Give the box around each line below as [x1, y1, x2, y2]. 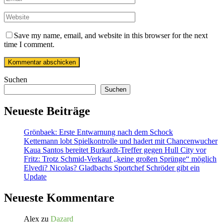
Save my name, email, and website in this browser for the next [14, 31, 208, 40]
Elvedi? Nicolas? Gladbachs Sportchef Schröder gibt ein [24, 164, 200, 172]
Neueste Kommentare [4, 191, 114, 205]
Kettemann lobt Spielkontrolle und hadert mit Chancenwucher [24, 137, 218, 146]
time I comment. [4, 40, 55, 49]
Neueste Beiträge [4, 105, 90, 118]
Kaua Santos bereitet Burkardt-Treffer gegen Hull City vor [24, 146, 206, 155]
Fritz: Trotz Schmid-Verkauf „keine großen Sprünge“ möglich [24, 155, 217, 164]
